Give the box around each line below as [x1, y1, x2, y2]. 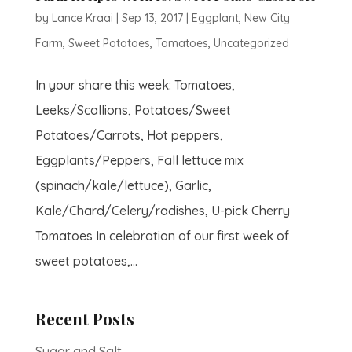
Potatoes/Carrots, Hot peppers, [35, 127, 223, 143]
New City [244, 11, 290, 25]
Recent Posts [35, 307, 134, 329]
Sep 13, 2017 [121, 11, 183, 25]
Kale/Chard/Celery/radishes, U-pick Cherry [35, 203, 290, 218]
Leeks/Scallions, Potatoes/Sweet [35, 102, 231, 118]
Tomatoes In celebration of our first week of [35, 228, 289, 244]
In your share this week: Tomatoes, [35, 77, 235, 93]
